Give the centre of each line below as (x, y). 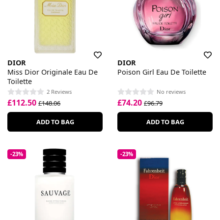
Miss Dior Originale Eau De (53, 72)
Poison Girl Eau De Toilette (162, 72)
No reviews (171, 92)
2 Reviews (59, 92)
